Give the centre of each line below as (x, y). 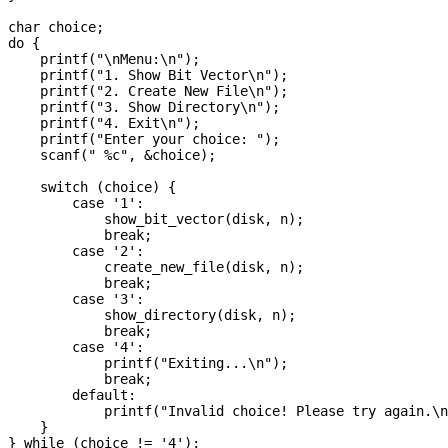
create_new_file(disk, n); (156, 267)
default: (72, 395)
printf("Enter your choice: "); (144, 139)
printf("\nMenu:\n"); (104, 59)
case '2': (76, 251)
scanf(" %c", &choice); (112, 155)
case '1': (76, 203)
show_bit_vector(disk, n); (156, 219)
